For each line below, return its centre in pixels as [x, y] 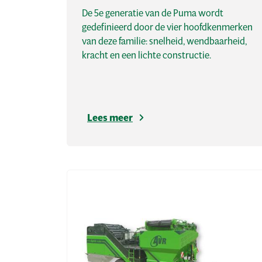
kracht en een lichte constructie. [146, 55]
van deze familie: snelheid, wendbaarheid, [164, 41]
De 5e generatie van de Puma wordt [153, 13]
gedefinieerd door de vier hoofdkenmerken [167, 27]
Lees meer [110, 118]
